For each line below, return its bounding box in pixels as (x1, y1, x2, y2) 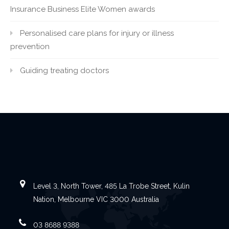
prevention (10, 42, 50, 51)
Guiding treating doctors (20, 66, 109, 75)
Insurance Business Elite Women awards (10, 5, 155, 14)
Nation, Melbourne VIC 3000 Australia (33, 195, 159, 203)
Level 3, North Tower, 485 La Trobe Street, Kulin (33, 182, 190, 190)
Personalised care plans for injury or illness (20, 29, 174, 38)
